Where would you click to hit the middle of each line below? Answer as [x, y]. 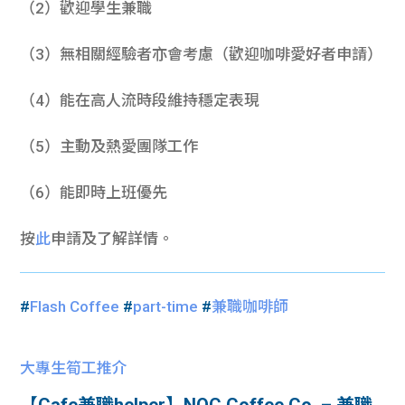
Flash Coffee [75, 307]
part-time [166, 307]
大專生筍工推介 [74, 368]
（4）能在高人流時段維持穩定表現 [140, 101]
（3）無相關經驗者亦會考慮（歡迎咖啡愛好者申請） [202, 55]
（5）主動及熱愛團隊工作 [109, 147]
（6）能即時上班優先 [94, 193]
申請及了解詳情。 [113, 239]
